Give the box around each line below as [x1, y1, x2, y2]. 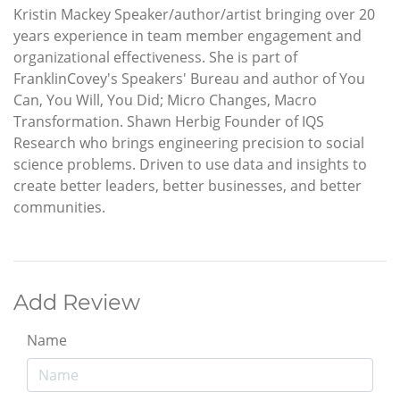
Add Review [13, 288, 140, 315]
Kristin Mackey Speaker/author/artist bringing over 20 [13, 4, 375, 24]
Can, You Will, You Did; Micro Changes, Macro [13, 89, 317, 110]
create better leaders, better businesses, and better [13, 175, 362, 196]
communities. [13, 196, 105, 217]
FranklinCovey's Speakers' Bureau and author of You [13, 68, 365, 88]
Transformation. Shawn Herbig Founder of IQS [13, 111, 324, 131]
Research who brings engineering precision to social [13, 132, 364, 153]
